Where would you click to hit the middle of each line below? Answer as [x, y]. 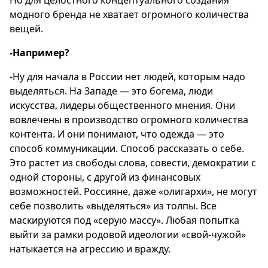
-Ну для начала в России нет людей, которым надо [127, 77]
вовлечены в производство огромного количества [129, 120]
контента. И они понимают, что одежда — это [117, 134]
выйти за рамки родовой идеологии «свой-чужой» [128, 235]
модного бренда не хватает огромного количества [129, 15]
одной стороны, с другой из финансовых [105, 177]
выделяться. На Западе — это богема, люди [111, 91]
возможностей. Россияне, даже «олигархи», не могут [133, 192]
